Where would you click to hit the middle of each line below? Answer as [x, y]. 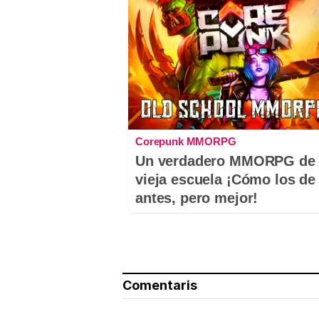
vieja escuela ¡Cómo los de [226, 180]
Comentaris [160, 286]
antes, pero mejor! [197, 198]
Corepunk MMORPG [186, 142]
